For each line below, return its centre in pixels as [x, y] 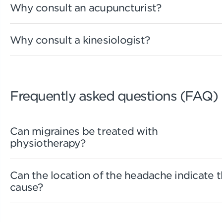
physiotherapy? [48, 142]
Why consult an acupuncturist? [86, 7]
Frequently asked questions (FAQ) [114, 95]
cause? [27, 187]
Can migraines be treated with [84, 131]
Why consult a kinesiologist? [80, 39]
